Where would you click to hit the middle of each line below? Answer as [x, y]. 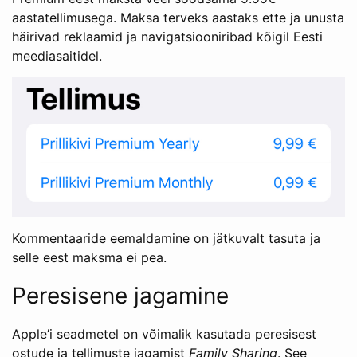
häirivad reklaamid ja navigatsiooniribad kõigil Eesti [167, 36]
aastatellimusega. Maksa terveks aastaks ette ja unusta [178, 17]
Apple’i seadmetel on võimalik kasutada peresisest [164, 334]
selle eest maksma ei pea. [89, 258]
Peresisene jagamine [120, 296]
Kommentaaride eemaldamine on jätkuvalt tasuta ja [166, 239]
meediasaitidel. [57, 55]
